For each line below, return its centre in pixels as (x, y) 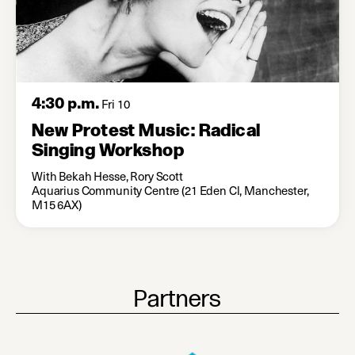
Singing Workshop (108, 149)
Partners (177, 299)
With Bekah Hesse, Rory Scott (107, 176)
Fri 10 (114, 103)
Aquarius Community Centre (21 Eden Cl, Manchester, (170, 190)
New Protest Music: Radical (146, 129)
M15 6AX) (57, 204)
